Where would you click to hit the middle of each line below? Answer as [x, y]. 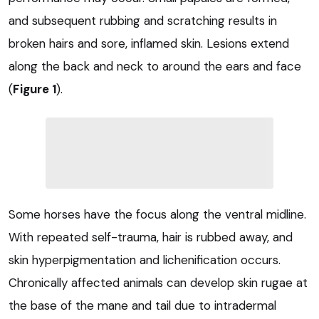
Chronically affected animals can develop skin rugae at [158, 283]
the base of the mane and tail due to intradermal [142, 306]
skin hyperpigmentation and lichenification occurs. [145, 260]
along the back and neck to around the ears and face [155, 67]
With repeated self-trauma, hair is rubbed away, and [151, 237]
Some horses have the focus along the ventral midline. [157, 215]
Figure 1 [35, 89]
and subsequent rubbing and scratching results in [143, 21]
